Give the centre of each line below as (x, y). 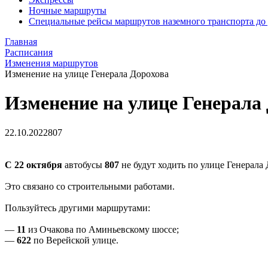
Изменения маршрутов (51, 63)
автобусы (83, 165)
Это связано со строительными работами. (90, 186)
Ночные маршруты (68, 10)
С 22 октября (33, 165)
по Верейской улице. (76, 240)
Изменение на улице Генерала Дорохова (87, 74)
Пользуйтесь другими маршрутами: (77, 208)
